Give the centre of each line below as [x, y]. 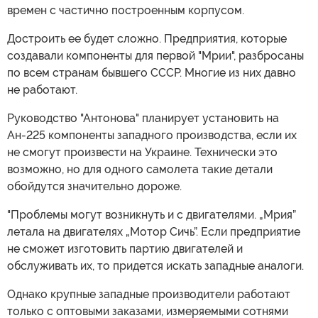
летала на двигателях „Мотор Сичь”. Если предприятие [154, 232]
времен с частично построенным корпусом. [126, 10]
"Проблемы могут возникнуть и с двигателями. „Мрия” [152, 215]
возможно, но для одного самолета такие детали [140, 169]
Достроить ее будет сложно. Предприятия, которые [147, 39]
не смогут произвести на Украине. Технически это [142, 152]
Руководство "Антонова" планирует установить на [143, 118]
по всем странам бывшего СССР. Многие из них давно [152, 73]
